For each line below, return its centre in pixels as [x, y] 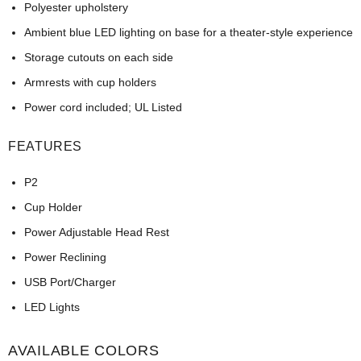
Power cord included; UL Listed [103, 108]
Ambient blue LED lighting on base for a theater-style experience [189, 33]
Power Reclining [65, 257]
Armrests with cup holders [90, 83]
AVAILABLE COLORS [84, 351]
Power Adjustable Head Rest [97, 232]
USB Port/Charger [70, 282]
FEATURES [46, 147]
